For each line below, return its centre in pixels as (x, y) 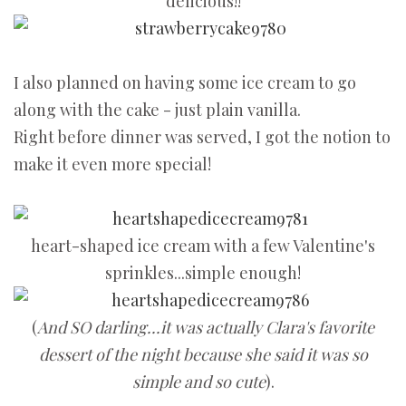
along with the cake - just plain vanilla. (157, 110)
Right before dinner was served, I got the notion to (202, 137)
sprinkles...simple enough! (203, 273)
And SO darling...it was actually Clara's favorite (206, 328)
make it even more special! (112, 164)
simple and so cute (198, 382)
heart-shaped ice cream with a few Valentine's (203, 246)
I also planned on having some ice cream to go (185, 83)
